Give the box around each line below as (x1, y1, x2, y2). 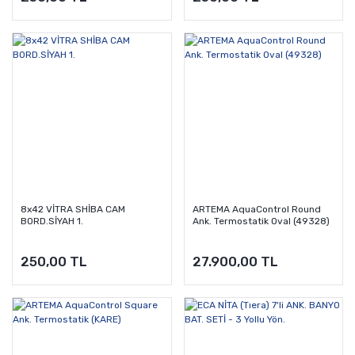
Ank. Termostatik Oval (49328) (192, 215, 330, 227)
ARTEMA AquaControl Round (192, 203, 321, 215)
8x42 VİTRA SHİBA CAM (21, 203, 125, 215)
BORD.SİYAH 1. (21, 215, 83, 227)
